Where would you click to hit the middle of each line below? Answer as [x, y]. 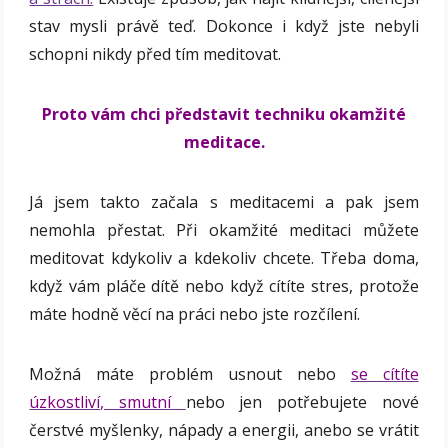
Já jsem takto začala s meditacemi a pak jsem [224, 202]
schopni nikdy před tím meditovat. [155, 54]
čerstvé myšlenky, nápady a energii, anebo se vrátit [224, 430]
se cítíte [384, 374]
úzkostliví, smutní [100, 402]
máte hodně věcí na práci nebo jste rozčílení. [195, 314]
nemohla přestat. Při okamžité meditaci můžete [224, 230]
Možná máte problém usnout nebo [190, 374]
